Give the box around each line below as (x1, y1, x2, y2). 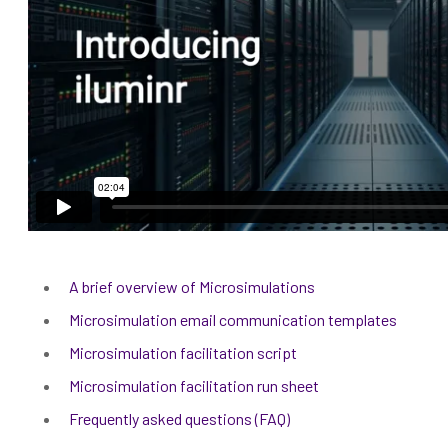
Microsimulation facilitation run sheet (68, 376, 319, 396)
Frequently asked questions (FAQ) (68, 409, 290, 429)
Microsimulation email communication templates (68, 309, 397, 329)
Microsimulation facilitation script (68, 342, 297, 362)
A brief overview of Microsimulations (68, 276, 315, 296)
